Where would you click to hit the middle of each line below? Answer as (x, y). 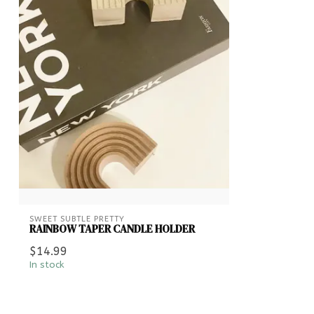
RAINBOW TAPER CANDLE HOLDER (112, 229)
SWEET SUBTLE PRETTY (77, 219)
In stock (47, 265)
